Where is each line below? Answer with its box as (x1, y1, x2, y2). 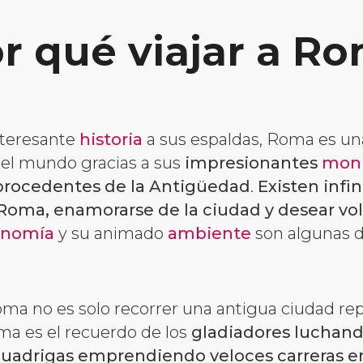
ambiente (168, 223, 251, 243)
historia (79, 129, 143, 149)
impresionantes (185, 152, 322, 173)
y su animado (54, 223, 168, 243)
